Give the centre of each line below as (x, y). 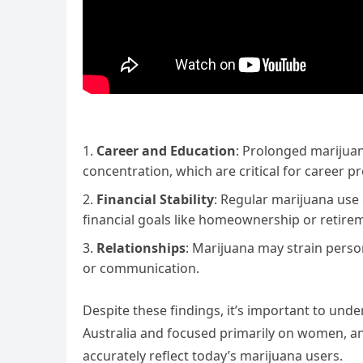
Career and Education (166, 150)
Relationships (141, 248)
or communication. (141, 268)
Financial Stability (155, 199)
